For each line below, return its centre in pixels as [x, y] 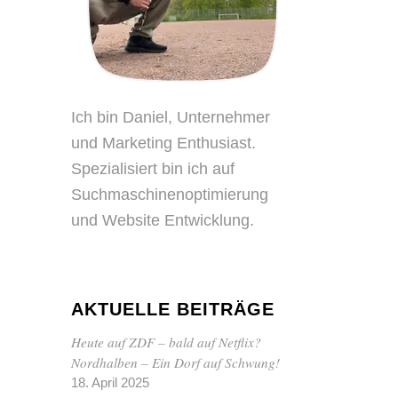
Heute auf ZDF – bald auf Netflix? [167, 342]
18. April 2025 [111, 383]
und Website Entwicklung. [163, 220]
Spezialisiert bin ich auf [153, 168]
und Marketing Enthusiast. [164, 143]
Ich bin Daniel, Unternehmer [171, 117]
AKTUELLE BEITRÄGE [173, 310]
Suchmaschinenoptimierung [170, 194]
